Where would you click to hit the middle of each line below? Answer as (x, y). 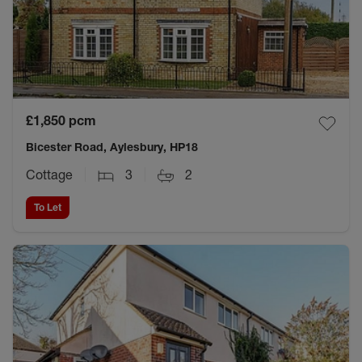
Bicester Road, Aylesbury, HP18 (112, 147)
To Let (48, 207)
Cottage (49, 174)
